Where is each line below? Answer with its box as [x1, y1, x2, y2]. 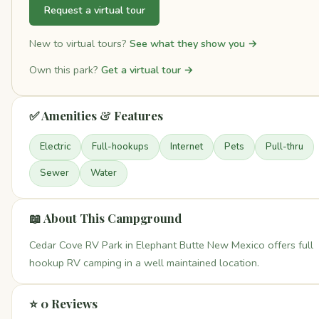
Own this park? [29, 63, 101, 78]
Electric [40, 140, 70, 154]
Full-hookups [92, 140, 149, 154]
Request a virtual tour [43, 2, 145, 17]
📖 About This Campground [29, 210, 182, 226]
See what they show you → [130, 36, 258, 51]
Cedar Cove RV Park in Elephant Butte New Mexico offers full [29, 238, 313, 253]
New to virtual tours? [29, 36, 130, 51]
